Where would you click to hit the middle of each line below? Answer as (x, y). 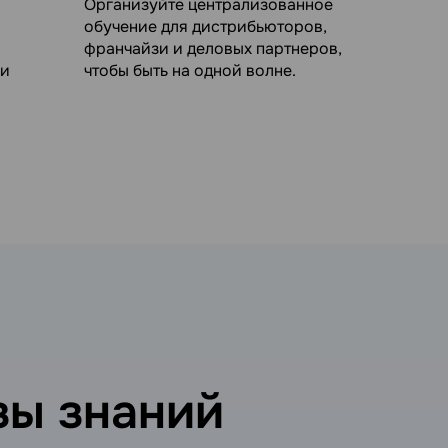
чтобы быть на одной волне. (189, 70)
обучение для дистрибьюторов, (205, 26)
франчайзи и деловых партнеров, (212, 48)
